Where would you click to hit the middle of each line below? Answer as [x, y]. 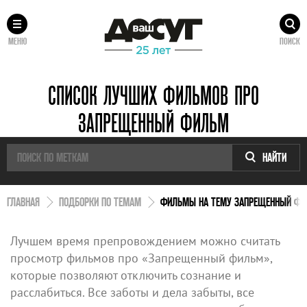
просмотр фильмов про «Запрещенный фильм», [141, 258]
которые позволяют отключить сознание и [126, 275]
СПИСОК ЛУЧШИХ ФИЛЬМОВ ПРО [153, 95]
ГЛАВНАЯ [23, 201]
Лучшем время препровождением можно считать [145, 241]
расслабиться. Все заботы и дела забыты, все [132, 292]
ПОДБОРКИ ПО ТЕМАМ [100, 201]
